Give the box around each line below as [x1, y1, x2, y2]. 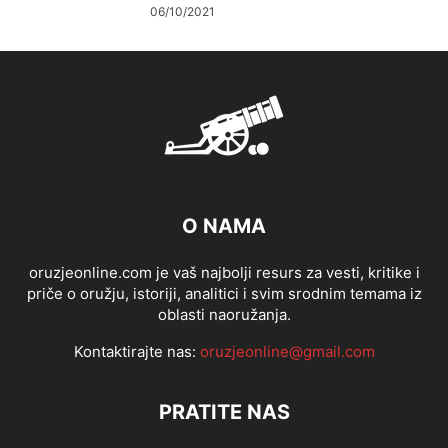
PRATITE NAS [158, 400, 290, 425]
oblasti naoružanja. [157, 305, 291, 325]
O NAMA [182, 214, 266, 239]
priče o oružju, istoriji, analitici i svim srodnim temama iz [26, 284, 422, 304]
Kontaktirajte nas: [73, 342, 200, 362]
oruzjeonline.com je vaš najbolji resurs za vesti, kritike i [28, 263, 420, 283]
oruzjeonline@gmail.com [199, 342, 375, 362]
